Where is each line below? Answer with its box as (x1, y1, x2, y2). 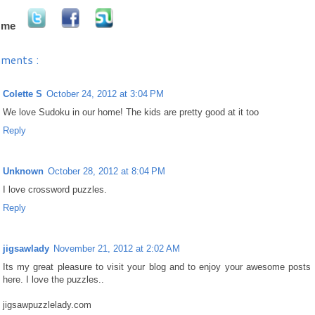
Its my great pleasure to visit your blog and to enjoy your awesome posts (3, 262, 311, 272)
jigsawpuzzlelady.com (3, 300, 91, 310)
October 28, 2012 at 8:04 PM (48, 165, 165, 176)
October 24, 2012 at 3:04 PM (46, 88, 164, 99)
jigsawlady (3, 243, 49, 254)
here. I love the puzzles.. (3, 274, 104, 285)
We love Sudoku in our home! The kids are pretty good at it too (3, 106, 259, 117)
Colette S (3, 88, 42, 99)
